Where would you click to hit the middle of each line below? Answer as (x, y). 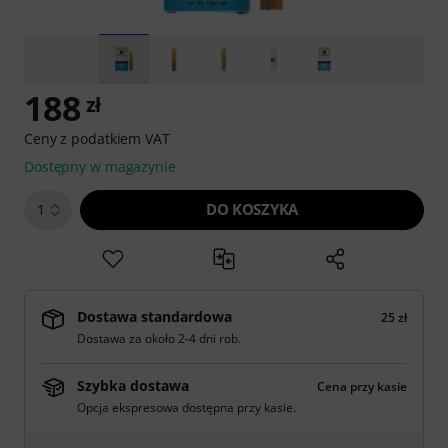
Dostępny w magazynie (100, 166)
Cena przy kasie (362, 386)
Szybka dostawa (133, 385)
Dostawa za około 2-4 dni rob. (159, 338)
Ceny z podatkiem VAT (97, 138)
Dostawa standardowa (154, 316)
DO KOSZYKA (252, 209)
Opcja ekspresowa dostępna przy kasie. (186, 407)
